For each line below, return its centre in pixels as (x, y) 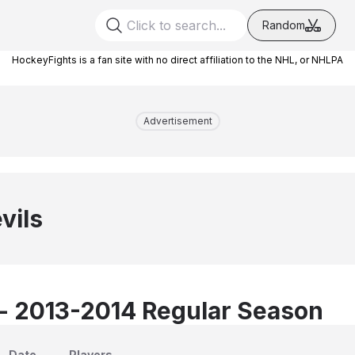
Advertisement (177, 121)
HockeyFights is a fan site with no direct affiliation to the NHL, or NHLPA (177, 60)
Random (284, 25)
